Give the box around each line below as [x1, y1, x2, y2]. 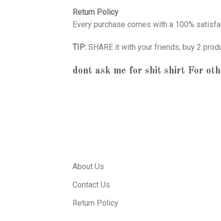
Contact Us [73, 180, 110, 189]
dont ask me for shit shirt [73, 66, 185, 76]
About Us [73, 161, 104, 171]
